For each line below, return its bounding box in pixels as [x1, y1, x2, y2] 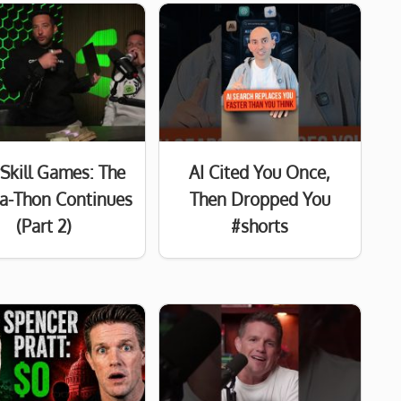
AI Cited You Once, [189, 161, 331, 184]
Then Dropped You [189, 188, 330, 211]
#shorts [231, 215, 289, 238]
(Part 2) [15, 215, 72, 238]
